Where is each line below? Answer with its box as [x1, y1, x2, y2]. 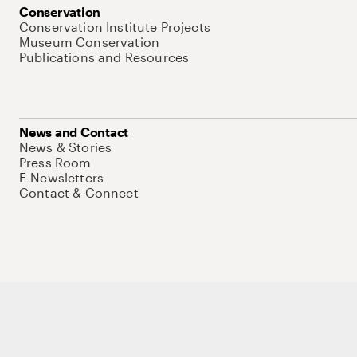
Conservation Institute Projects [19, 19, 210, 34]
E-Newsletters [19, 170, 104, 185]
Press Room [19, 155, 92, 170]
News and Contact [19, 124, 129, 139]
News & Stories [19, 139, 112, 155]
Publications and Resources [19, 49, 190, 65]
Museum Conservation [19, 34, 160, 49]
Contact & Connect [19, 185, 139, 200]
